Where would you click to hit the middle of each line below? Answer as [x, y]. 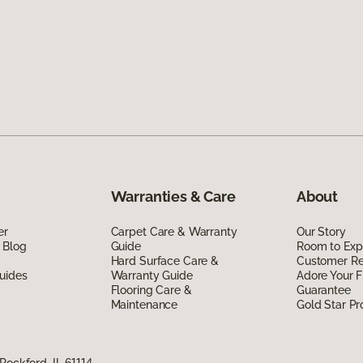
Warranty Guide [152, 275]
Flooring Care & [151, 290]
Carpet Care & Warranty [174, 231]
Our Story [321, 231]
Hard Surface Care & [164, 261]
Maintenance [144, 304]
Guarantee [323, 290]
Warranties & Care [173, 196]
